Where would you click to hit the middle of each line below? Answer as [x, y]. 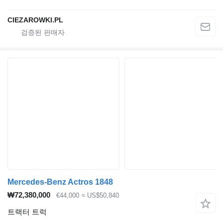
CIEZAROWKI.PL [35, 20]
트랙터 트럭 [27, 212]
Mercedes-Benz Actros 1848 [60, 182]
